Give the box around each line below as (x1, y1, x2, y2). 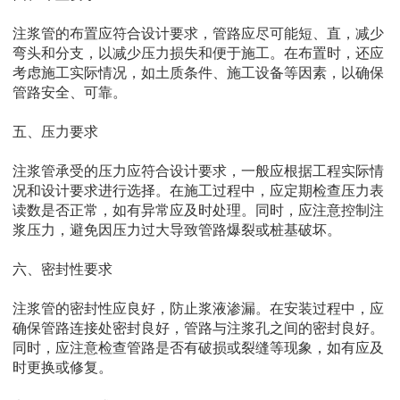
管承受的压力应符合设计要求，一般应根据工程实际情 (41, 163, 384, 179)
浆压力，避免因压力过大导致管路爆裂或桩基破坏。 (12, 222, 341, 238)
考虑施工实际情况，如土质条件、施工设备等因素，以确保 (12, 65, 384, 81)
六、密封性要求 (12, 262, 112, 278)
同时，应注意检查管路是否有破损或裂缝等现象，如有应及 (12, 340, 384, 356)
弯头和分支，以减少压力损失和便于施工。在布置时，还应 (12, 46, 384, 62)
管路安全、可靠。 (12, 85, 127, 101)
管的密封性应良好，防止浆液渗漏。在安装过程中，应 (41, 301, 384, 317)
